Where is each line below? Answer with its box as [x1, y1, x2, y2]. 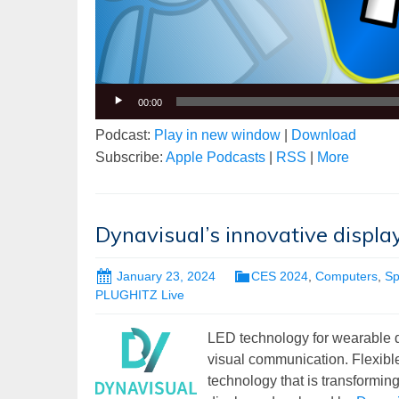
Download [291, 126, 356, 142]
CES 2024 [251, 268, 308, 283]
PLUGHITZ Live [95, 288, 184, 303]
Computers [315, 268, 378, 283]
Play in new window [154, 126, 281, 142]
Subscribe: [95, 149, 166, 165]
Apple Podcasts [166, 149, 265, 165]
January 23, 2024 [117, 268, 216, 283]
